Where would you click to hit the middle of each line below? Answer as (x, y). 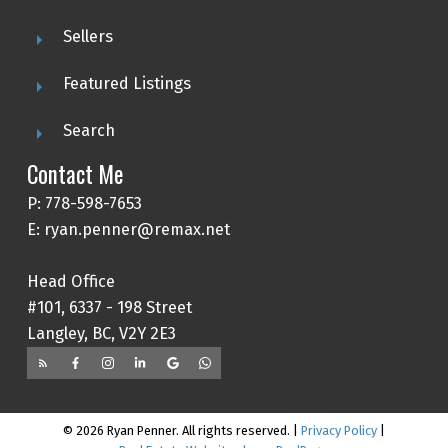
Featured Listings (126, 83)
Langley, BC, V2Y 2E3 (101, 333)
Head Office (70, 281)
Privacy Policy (338, 430)
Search (88, 130)
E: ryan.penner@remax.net (128, 229)
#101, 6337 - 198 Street (109, 307)
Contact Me (74, 173)
